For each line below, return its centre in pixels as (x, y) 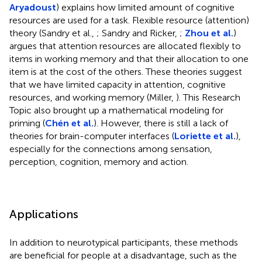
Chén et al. (69, 123)
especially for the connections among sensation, (111, 149)
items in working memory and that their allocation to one (129, 58)
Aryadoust (33, 7)
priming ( (27, 123)
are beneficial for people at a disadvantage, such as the (123, 255)
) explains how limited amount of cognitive (145, 7)
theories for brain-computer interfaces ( (92, 136)
